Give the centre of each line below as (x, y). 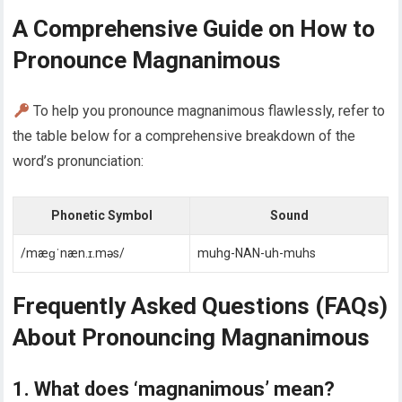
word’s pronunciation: (79, 162)
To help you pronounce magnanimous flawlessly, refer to (207, 111)
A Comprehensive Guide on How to (194, 29)
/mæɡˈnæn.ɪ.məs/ (73, 253)
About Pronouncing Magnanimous (192, 338)
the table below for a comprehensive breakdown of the (184, 136)
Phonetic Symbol (101, 216)
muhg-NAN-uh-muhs (257, 253)
